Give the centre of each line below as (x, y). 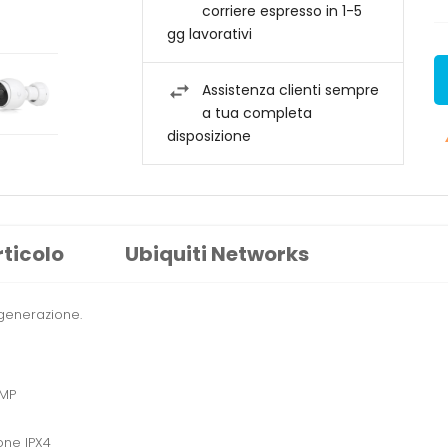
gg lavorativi (209, 34)
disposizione (208, 136)
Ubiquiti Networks (217, 254)
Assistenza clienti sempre (290, 90)
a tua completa (256, 113)
